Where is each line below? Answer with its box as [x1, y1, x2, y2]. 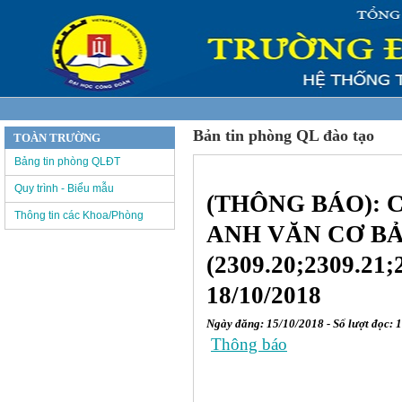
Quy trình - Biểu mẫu [14, 182, 114, 195]
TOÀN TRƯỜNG [13, 131, 100, 144]
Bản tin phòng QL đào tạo [193, 127, 374, 144]
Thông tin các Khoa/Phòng [14, 209, 144, 222]
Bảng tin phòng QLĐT [14, 155, 120, 168]
